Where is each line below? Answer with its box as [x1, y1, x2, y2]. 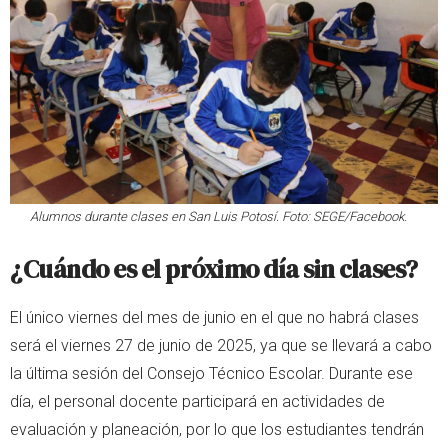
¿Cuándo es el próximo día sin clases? [10, 252, 418, 287]
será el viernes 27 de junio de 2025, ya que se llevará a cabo [10, 336, 432, 356]
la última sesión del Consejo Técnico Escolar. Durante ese [10, 364, 413, 384]
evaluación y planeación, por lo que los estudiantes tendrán [10, 420, 424, 440]
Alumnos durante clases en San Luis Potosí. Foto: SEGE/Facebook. [30, 209, 407, 225]
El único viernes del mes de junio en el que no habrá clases [10, 308, 419, 328]
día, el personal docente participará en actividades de [10, 392, 385, 412]
